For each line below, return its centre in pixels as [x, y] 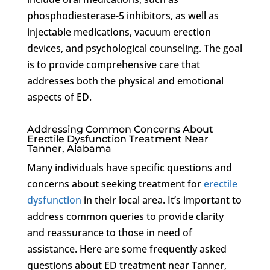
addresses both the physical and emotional [125, 80]
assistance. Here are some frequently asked [127, 249]
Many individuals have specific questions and [129, 167]
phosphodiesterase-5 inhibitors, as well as [123, 15]
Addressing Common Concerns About [120, 129]
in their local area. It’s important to [161, 200]
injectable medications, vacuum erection [119, 32]
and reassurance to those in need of [109, 232]
